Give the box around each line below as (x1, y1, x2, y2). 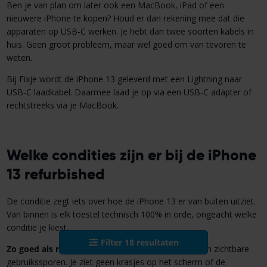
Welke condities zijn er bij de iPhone (6, 145, 256, 164)
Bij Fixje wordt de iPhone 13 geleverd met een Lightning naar (6, 73, 242, 85)
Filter (100, 236, 125, 248)
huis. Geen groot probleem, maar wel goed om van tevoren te (6, 38, 246, 50)
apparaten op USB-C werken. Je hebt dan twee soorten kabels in (6, 25, 254, 37)
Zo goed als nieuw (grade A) (6, 243, 120, 255)
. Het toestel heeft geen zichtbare (120, 243, 249, 255)
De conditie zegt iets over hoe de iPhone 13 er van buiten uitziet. (6, 195, 256, 207)
